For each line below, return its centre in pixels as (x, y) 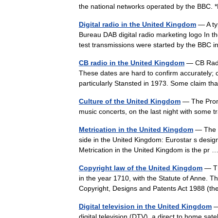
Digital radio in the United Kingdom (137, 24)
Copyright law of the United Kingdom (141, 168)
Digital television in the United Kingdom (145, 206)
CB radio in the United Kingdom (132, 63)
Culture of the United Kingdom (130, 101)
